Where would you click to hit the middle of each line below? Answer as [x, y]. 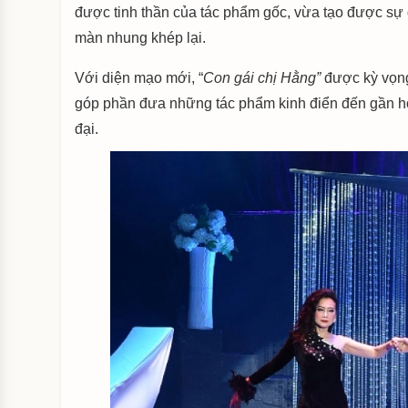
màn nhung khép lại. [141, 38]
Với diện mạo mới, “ [139, 78]
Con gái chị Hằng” [262, 78]
